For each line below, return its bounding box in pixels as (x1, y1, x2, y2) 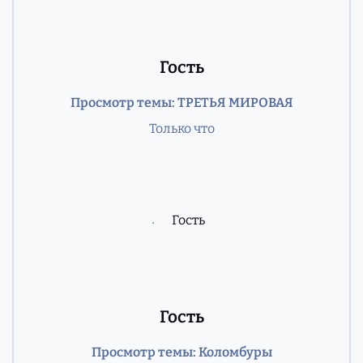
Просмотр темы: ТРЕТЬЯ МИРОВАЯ (70, 94, 293, 110)
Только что (148, 120, 215, 136)
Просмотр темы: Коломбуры (91, 344, 272, 360)
